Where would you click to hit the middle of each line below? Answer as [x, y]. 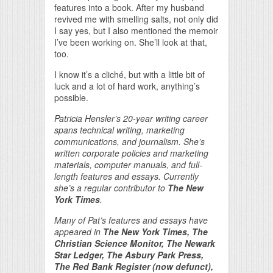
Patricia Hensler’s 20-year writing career [131, 118]
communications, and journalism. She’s [129, 141]
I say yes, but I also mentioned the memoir [136, 30]
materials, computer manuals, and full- [128, 164]
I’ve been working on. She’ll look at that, [131, 42]
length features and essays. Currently [126, 176]
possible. [71, 97]
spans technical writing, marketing [119, 129]
